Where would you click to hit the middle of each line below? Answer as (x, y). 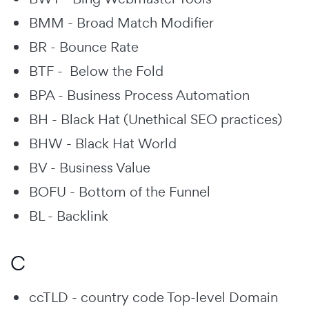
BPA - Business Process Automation (139, 95)
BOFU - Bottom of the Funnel (120, 191)
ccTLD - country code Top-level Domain (153, 297)
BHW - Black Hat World (103, 143)
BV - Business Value (90, 167)
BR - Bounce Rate (84, 47)
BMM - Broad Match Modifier (121, 22)
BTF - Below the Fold (96, 71)
